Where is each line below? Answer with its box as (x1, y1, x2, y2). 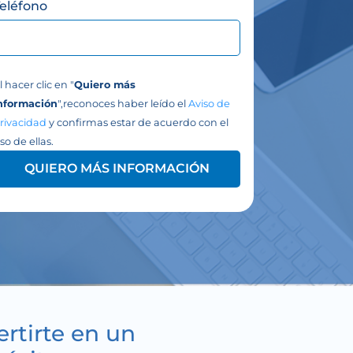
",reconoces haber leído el (58, 98, 189, 110)
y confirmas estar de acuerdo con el (46, 117, 229, 129)
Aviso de (188, 98, 231, 110)
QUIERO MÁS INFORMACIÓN (24, 161, 210, 176)
